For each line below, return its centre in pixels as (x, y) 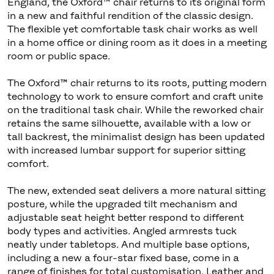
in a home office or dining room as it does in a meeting (137, 42)
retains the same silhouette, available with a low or (129, 123)
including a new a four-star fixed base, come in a (123, 257)
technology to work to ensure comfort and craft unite (135, 96)
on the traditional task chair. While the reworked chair (135, 109)
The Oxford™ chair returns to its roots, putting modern (137, 82)
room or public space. (58, 55)
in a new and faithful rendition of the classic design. (130, 15)
